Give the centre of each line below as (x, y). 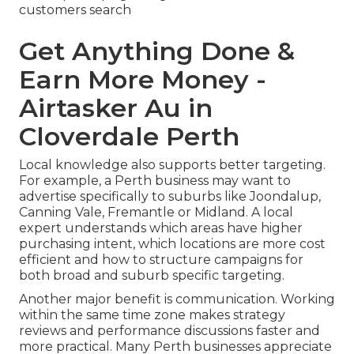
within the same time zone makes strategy (152, 315)
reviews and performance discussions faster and (169, 331)
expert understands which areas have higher (161, 228)
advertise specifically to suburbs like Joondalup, (170, 197)
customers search (75, 10)
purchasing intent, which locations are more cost (172, 244)
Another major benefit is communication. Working (177, 299)
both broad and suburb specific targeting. (152, 276)
